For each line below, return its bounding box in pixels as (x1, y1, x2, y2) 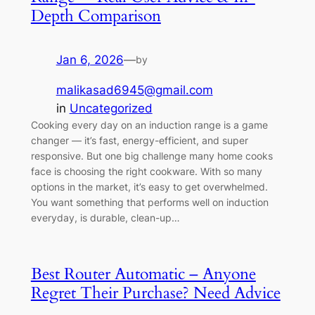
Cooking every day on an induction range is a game (30, 119, 268, 131)
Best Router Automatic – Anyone (30, 263, 256, 285)
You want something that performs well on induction (30, 196, 269, 209)
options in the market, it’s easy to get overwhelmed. (30, 181, 268, 193)
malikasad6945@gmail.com (56, 83, 213, 98)
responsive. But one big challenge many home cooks (30, 150, 273, 162)
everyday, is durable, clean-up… (30, 212, 180, 224)
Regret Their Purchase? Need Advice (30, 282, 281, 304)
